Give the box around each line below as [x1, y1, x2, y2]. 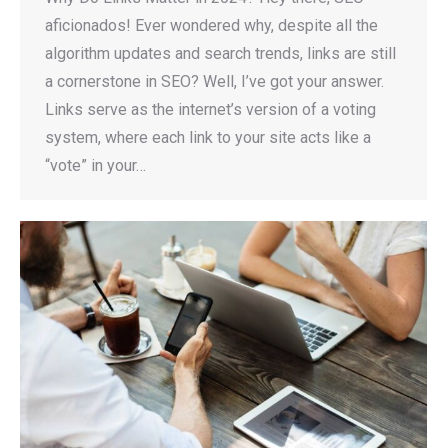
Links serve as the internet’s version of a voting [45, 100, 376, 120]
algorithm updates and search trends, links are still [45, 44, 396, 64]
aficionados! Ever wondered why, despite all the [45, 16, 378, 36]
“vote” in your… [45, 156, 146, 176]
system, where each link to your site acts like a [45, 128, 371, 148]
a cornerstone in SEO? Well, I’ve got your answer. [45, 72, 384, 92]
